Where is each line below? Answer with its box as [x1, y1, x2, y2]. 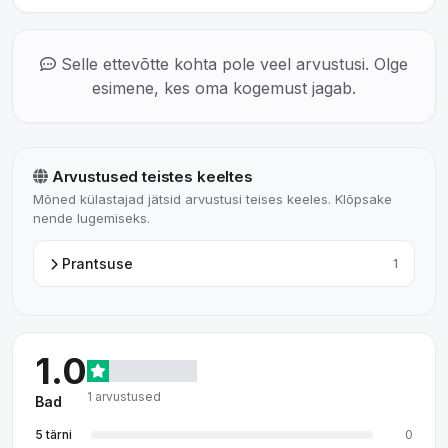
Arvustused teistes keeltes [47, 167, 253, 186]
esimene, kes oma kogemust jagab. [92, 78, 356, 98]
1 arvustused [87, 388, 161, 404]
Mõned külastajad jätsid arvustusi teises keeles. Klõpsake [33, 191, 392, 207]
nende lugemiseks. [33, 210, 150, 226]
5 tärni [35, 427, 72, 442]
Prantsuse [58, 255, 133, 272]
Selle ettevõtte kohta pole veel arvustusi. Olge [56, 54, 408, 74]
